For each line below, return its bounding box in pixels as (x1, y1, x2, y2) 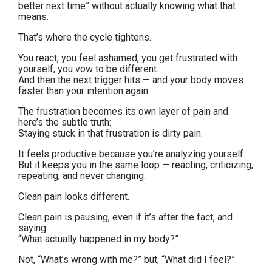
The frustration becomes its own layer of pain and (18, 106, 228, 118)
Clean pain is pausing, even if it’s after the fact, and (18, 211, 233, 223)
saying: (18, 222, 48, 234)
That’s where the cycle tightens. (18, 32, 151, 44)
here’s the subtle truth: (18, 117, 111, 129)
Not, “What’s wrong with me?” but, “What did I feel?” (18, 254, 235, 266)
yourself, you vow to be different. (18, 63, 158, 75)
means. (18, 11, 49, 23)
